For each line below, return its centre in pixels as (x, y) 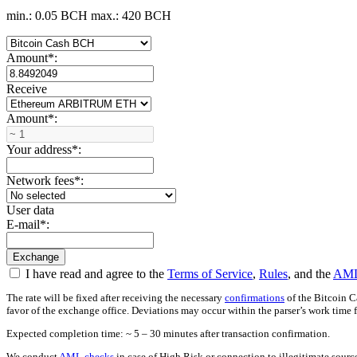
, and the (310, 273)
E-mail (23, 224)
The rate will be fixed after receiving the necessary (116, 297)
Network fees (40, 180)
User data (30, 210)
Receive (27, 88)
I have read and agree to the (95, 273)
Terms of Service (210, 273)
